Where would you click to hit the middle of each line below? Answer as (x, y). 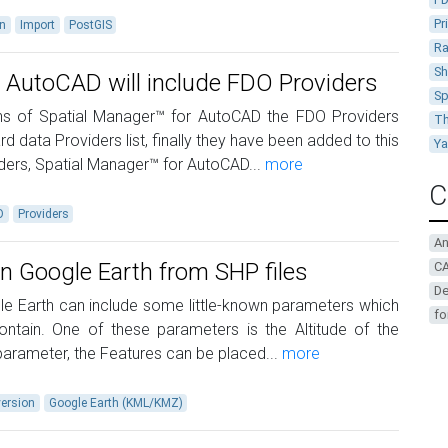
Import (37, 25)
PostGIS (90, 25)
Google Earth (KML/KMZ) (115, 403)
